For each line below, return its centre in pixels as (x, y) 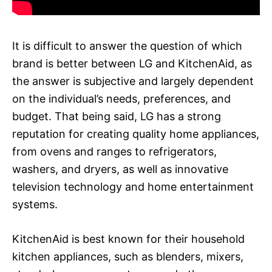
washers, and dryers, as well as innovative (120, 169)
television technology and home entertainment (133, 186)
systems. (35, 204)
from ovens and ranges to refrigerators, (114, 151)
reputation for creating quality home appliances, (136, 134)
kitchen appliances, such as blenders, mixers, (128, 256)
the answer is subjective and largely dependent (133, 81)
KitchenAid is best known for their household (128, 239)
